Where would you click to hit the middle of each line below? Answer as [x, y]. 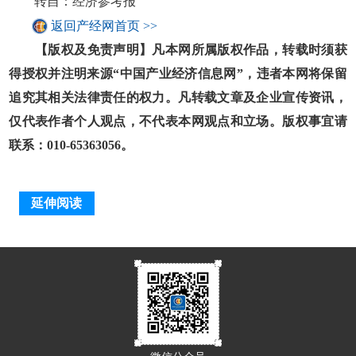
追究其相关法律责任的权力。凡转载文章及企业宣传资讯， [178, 97]
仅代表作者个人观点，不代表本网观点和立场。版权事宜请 [178, 121]
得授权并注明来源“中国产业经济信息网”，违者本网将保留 [178, 73]
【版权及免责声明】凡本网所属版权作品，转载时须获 [178, 49]
